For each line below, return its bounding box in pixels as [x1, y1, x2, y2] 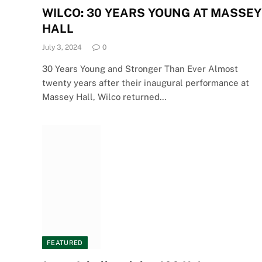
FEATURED [47, 239, 83, 246]
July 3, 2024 [42, 43, 82, 51]
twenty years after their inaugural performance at [42, 78, 249, 88]
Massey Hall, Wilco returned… [42, 92, 167, 102]
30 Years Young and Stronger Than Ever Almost [42, 64, 238, 74]
